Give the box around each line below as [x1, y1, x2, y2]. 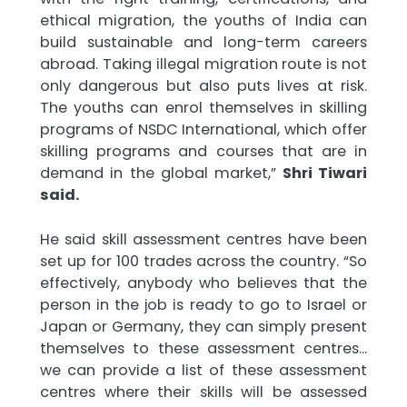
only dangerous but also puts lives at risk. [40, 75, 367, 97]
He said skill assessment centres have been [40, 228, 367, 250]
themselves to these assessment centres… [40, 337, 367, 359]
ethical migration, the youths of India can [40, 10, 367, 32]
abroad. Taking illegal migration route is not [40, 54, 367, 75]
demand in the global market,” [40, 163, 277, 184]
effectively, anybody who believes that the [40, 272, 367, 293]
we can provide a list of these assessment [40, 359, 367, 381]
